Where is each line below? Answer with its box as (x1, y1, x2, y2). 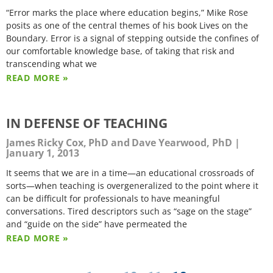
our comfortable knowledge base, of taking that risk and (6, 44, 235, 57)
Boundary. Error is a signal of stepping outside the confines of (6, 32, 259, 44)
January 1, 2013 (6, 146, 79, 160)
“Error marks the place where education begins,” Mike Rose (6, 6, 248, 18)
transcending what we (6, 57, 97, 69)
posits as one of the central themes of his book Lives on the (6, 19, 248, 31)
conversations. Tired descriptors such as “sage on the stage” (6, 205, 252, 217)
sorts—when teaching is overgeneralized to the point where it (6, 179, 258, 191)
